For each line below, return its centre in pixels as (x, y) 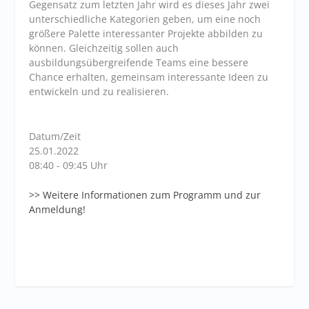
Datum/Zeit (55, 136)
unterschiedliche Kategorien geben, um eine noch (145, 19)
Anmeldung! (58, 210)
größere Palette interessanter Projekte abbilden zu (146, 34)
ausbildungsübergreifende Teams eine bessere (139, 63)
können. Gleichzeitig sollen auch (104, 48)
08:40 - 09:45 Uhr (69, 165)
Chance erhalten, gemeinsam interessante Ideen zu (149, 77)
